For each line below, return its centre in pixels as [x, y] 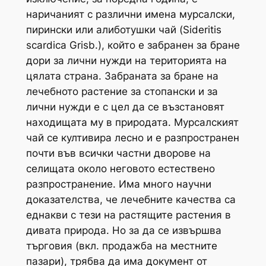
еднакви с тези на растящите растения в [128, 215]
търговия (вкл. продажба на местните [121, 246]
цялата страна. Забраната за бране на [122, 76]
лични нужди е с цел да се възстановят [125, 107]
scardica [46, 45]
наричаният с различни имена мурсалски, [130, 14]
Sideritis [202, 29]
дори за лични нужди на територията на [126, 60]
